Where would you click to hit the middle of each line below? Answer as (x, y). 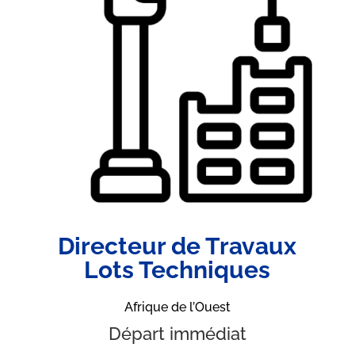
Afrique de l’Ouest (177, 307)
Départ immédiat (177, 333)
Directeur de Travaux (177, 246)
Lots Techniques (177, 269)
